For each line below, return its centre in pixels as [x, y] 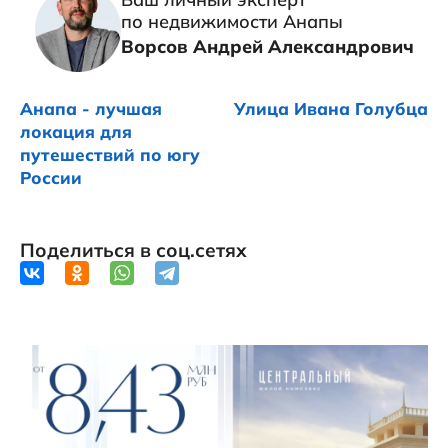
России [51, 178]
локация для [76, 132]
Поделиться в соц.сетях [133, 250]
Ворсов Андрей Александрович [267, 47]
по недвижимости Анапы [231, 22]
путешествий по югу [110, 155]
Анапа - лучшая [91, 109]
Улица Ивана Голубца [331, 109]
